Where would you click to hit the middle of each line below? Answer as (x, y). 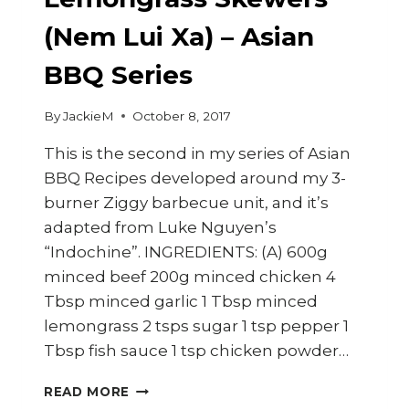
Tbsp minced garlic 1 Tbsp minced (181, 301)
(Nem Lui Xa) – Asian (179, 37)
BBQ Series (118, 75)
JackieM (89, 115)
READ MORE (87, 391)
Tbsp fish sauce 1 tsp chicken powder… (196, 350)
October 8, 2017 (182, 115)
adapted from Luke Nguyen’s (160, 227)
